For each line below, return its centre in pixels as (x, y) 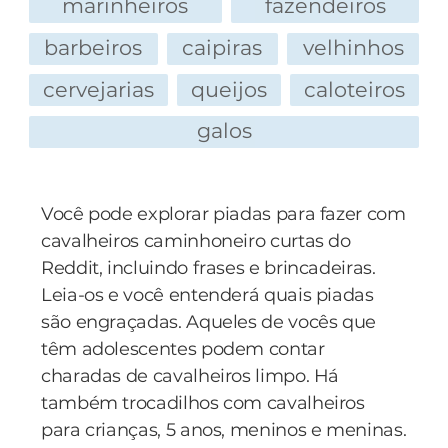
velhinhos (353, 47)
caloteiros (355, 89)
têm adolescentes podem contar (183, 348)
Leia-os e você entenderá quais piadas (207, 294)
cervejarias (98, 89)
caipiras (222, 47)
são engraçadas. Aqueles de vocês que (209, 321)
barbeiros (93, 47)
